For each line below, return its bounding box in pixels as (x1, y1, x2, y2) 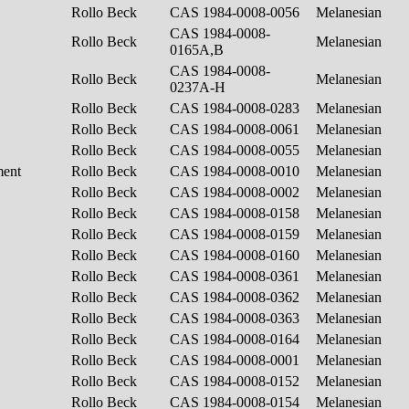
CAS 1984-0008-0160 (170, 246, 303, 263)
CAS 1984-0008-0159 (170, 225, 303, 242)
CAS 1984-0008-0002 (170, 184, 303, 200)
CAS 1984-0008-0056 (170, 4, 303, 20)
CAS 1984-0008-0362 (170, 288, 303, 305)
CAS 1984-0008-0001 (170, 351, 303, 368)
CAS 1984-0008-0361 (170, 267, 303, 284)
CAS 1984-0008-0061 (170, 121, 303, 137)
